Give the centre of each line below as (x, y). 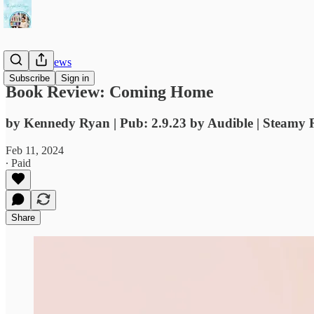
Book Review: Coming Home (110, 91)
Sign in (75, 78)
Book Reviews (39, 62)
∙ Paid (18, 163)
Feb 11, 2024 (35, 150)
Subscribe (29, 78)
